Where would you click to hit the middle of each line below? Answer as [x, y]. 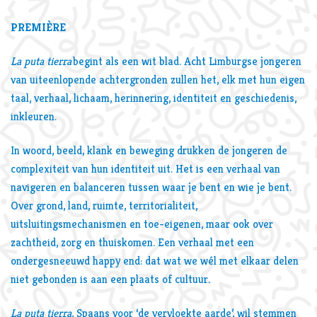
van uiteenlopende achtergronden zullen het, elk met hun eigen [158, 80]
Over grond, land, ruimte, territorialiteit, [104, 206]
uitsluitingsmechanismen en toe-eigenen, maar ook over [142, 224]
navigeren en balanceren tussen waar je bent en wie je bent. [151, 187]
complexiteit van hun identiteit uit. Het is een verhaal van [145, 169]
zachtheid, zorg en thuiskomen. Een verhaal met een [132, 242]
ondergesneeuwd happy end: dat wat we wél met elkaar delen [155, 261]
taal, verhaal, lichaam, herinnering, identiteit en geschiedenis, [154, 98]
